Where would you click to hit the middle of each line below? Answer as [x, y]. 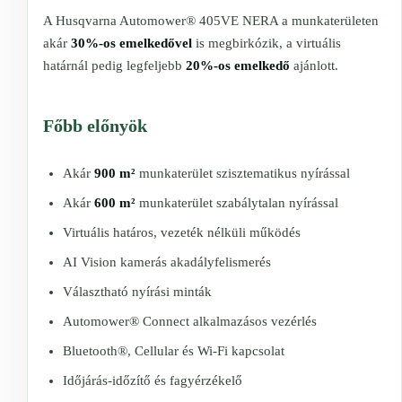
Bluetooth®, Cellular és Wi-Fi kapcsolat [174, 350]
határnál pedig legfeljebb [114, 65]
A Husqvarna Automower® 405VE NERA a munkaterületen [211, 20]
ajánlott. [314, 65]
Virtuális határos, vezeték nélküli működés [182, 232]
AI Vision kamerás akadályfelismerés [167, 262]
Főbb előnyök [95, 125]
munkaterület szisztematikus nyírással [243, 173]
